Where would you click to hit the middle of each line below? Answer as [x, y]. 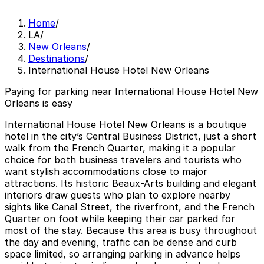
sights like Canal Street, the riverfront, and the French [130, 207]
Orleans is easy [39, 103]
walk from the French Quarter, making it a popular [120, 148]
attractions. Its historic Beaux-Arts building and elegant [131, 184]
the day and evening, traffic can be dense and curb [121, 242]
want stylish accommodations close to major [106, 172]
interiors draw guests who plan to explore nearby [118, 195]
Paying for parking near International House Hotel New [131, 92]
